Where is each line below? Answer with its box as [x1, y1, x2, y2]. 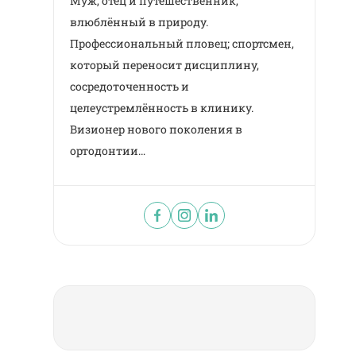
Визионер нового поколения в [70, 121, 243, 137]
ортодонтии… [70, 142, 146, 158]
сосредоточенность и [70, 78, 190, 94]
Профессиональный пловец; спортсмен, [70, 35, 295, 51]
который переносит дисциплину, [70, 56, 260, 72]
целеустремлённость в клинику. [70, 99, 254, 115]
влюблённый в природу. [70, 14, 209, 29]
